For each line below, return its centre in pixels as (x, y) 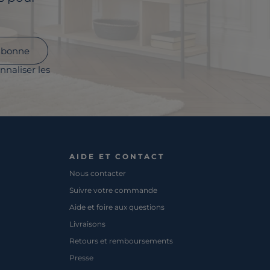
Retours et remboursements (121, 241)
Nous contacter (98, 174)
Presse (82, 258)
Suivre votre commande (114, 190)
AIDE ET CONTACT (117, 157)
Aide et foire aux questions (117, 207)
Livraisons (88, 224)
